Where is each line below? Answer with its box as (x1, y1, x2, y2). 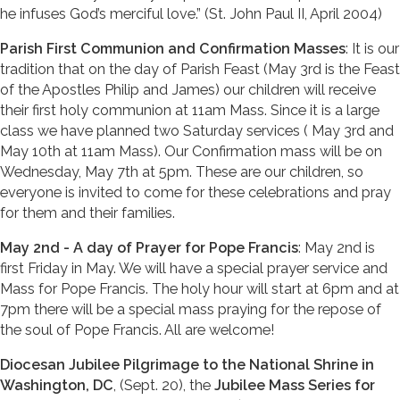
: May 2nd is (298, 238, 375, 256)
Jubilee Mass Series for (214, 376, 375, 394)
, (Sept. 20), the (113, 376, 214, 394)
